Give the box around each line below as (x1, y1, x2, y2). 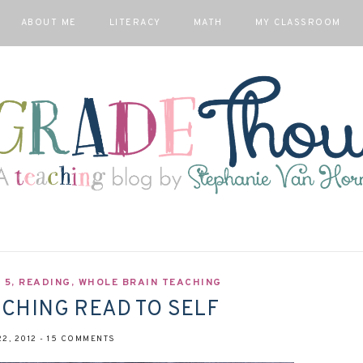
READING (19, 276, 71, 289)
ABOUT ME (20, 17, 77, 28)
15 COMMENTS (47, 334, 116, 344)
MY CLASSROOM (254, 17, 341, 28)
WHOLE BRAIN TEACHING (78, 276, 222, 289)
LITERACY (109, 17, 161, 28)
